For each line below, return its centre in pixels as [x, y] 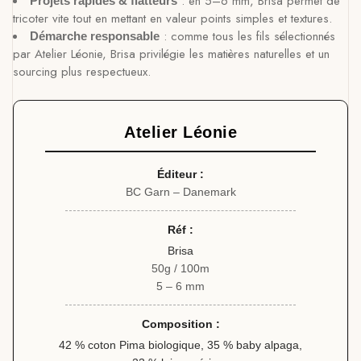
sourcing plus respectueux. [82, 72]
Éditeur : [180, 174]
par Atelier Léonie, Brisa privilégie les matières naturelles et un [171, 54]
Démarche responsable [95, 36]
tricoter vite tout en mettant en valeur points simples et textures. [172, 19]
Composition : [180, 324]
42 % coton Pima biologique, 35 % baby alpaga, [180, 345]
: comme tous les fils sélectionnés [247, 36]
